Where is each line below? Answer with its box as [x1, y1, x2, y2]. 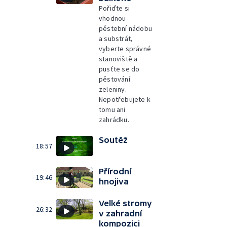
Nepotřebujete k [99, 94, 150, 104]
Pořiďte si [99, 3, 130, 13]
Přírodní [99, 167, 131, 176]
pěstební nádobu [99, 23, 152, 33]
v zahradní [99, 208, 142, 218]
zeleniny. [99, 84, 127, 94]
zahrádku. [99, 115, 129, 124]
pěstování [99, 74, 130, 84]
